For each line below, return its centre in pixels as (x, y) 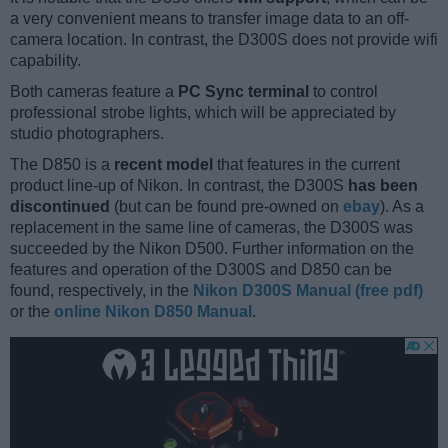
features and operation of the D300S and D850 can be (201, 270)
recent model (163, 165)
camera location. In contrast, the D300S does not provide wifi (224, 40)
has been (383, 186)
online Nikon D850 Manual (153, 312)
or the (32, 312)
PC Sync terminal (243, 92)
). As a (402, 207)
